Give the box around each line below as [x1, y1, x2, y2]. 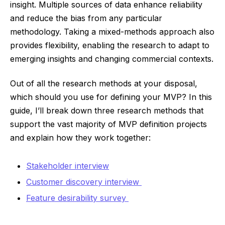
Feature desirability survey [26, 193, 129, 203]
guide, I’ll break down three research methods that [10, 105, 203, 116]
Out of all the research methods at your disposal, [10, 78, 197, 89]
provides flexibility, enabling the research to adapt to [10, 40, 209, 51]
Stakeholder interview [26, 161, 109, 171]
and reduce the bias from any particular [10, 13, 162, 24]
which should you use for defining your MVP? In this [10, 92, 212, 102]
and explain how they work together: [10, 133, 151, 143]
